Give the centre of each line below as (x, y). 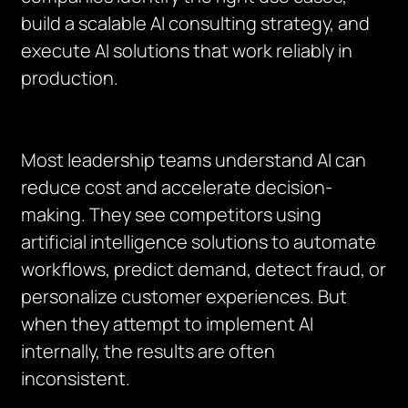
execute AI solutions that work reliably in (187, 51)
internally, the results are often (148, 351)
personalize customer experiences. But (184, 296)
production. (70, 78)
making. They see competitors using (172, 214)
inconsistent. (76, 378)
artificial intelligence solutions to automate (199, 242)
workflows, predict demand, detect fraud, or (204, 269)
